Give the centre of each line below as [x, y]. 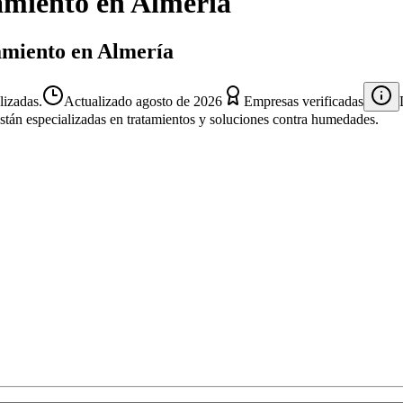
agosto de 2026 [179, 101]
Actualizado [100, 101]
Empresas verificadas [304, 101]
